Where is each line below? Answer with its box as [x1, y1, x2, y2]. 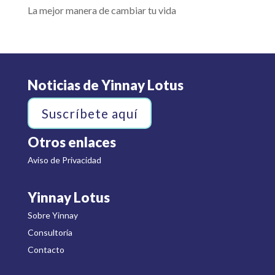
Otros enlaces [27, 134, 116, 151]
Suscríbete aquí [41, 106, 138, 122]
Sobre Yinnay [27, 210, 78, 221]
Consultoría [27, 227, 72, 238]
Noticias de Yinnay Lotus [27, 76, 184, 93]
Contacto [27, 244, 64, 255]
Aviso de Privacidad [27, 155, 101, 166]
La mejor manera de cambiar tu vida [27, 4, 176, 16]
